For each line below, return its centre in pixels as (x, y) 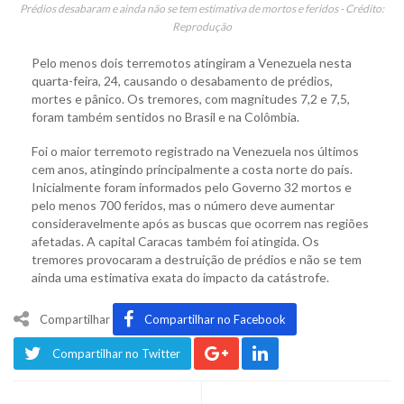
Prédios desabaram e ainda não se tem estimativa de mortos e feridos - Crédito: (202, 9)
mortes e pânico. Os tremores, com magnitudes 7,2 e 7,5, (191, 99)
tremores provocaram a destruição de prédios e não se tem (197, 260)
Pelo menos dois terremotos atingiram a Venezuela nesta (192, 63)
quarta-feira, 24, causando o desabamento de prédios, (182, 81)
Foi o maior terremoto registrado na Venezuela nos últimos (195, 151)
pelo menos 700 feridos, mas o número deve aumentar (183, 206)
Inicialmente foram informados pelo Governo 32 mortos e (192, 188)
